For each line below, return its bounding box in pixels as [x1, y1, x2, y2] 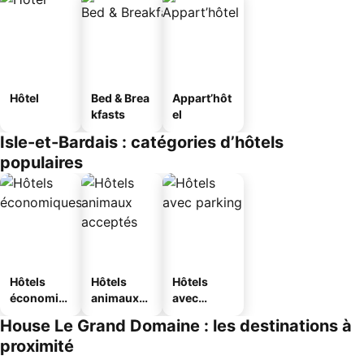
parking [172, 307, 215, 321]
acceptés [91, 307, 141, 321]
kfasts [91, 107, 125, 121]
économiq [10, 291, 66, 305]
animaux [91, 291, 139, 305]
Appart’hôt [172, 91, 232, 105]
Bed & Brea [91, 91, 149, 105]
